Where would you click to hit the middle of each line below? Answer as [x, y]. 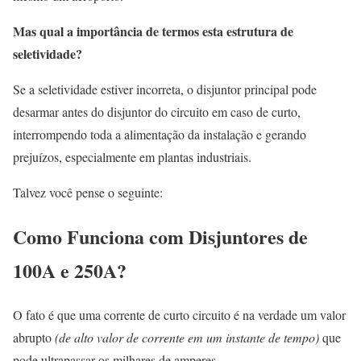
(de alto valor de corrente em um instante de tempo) [185, 338]
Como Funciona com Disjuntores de [160, 237]
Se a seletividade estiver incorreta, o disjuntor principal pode [165, 89]
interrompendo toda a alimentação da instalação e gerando [160, 135]
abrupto [32, 338]
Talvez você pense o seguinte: [88, 193]
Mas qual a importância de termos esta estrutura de [153, 31]
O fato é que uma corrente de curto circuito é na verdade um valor [179, 315]
